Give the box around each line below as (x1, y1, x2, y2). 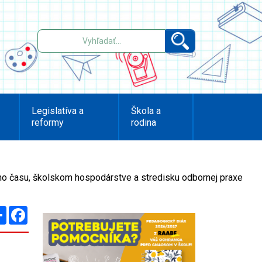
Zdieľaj (6, 206, 30, 215)
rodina (131, 117, 157, 128)
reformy (31, 117, 64, 128)
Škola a (131, 105, 161, 116)
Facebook (27, 206, 62, 215)
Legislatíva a (31, 105, 84, 116)
